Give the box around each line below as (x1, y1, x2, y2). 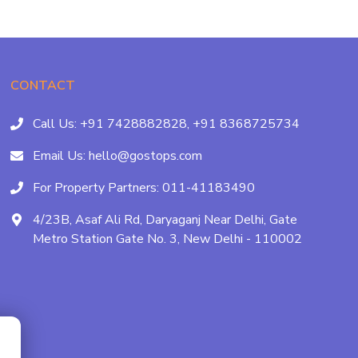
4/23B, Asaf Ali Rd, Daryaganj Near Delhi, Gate (33, 211, 298, 229)
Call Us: (33, 115, 78, 133)
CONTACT (10, 77, 76, 94)
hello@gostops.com (86, 147, 203, 165)
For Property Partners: (33, 179, 160, 197)
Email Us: (33, 147, 86, 165)
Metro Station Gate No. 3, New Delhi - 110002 (33, 230, 303, 248)
